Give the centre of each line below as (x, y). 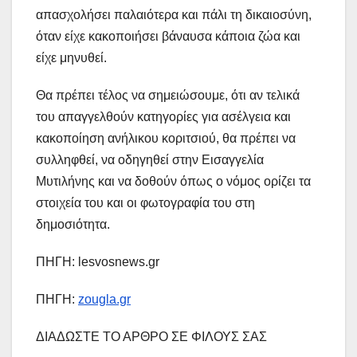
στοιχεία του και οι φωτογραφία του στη (145, 203)
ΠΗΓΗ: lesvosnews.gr (98, 262)
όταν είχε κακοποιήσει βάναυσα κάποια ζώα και (168, 37)
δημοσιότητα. (73, 225)
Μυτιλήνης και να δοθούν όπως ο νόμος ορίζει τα (173, 182)
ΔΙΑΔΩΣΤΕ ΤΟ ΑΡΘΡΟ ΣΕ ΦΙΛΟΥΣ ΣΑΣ (151, 337)
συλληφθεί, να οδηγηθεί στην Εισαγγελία (150, 160)
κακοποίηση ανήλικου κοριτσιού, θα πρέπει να (166, 139)
